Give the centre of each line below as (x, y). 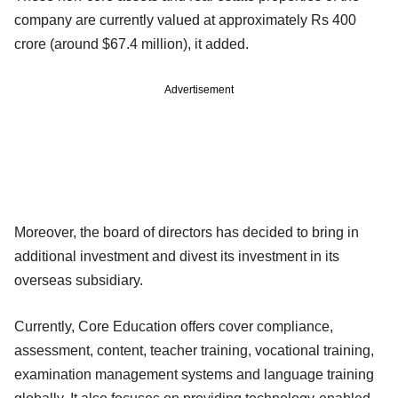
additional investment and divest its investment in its (177, 256)
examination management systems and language (171, 374)
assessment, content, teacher (107, 350)
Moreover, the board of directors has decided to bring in (187, 232)
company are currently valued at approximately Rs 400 (185, 20)
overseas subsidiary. (79, 280)
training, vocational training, (287, 350)
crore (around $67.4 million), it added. (131, 44)
